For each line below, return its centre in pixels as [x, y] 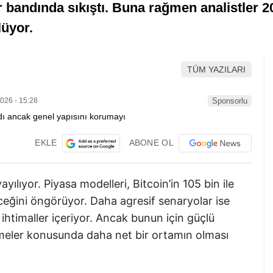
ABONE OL [151, 142]
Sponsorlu [230, 101]
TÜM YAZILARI [216, 70]
